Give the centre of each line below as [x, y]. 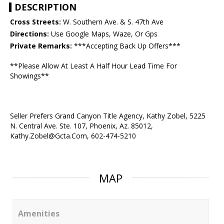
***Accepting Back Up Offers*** [126, 46]
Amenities [39, 214]
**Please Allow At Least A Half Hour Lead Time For [93, 66]
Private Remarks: [41, 46]
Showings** [29, 76]
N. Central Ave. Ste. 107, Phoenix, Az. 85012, [81, 126]
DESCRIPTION [45, 7]
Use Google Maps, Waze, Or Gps [103, 34]
